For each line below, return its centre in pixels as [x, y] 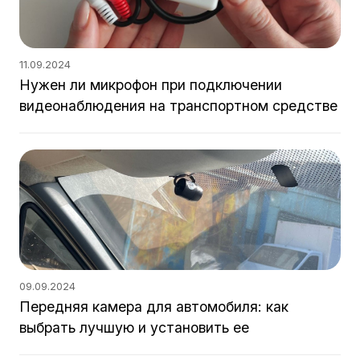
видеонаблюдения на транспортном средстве [178, 106]
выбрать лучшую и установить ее [134, 327]
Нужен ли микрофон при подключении [151, 85]
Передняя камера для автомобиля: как [154, 307]
